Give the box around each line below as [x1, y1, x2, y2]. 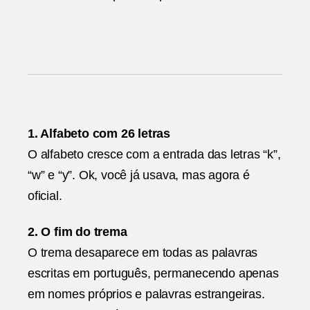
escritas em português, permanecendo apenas [28, 266, 279, 281]
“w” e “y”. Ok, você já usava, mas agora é [28, 167, 250, 182]
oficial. [28, 188, 62, 203]
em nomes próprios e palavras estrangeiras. [28, 287, 265, 302]
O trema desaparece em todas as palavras [28, 246, 258, 260]
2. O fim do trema [28, 225, 127, 239]
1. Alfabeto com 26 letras [28, 126, 170, 140]
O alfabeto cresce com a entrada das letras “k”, [28, 147, 281, 161]
